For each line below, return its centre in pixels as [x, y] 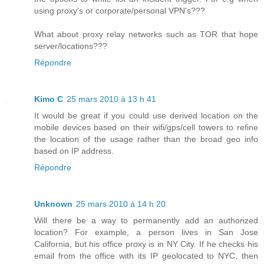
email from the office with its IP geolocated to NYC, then [146, 256]
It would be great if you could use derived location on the [146, 116]
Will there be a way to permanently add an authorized [146, 221]
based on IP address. [74, 151]
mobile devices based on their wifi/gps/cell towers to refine [146, 128]
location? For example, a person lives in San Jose [146, 232]
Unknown [53, 204]
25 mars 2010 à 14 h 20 [121, 204]
